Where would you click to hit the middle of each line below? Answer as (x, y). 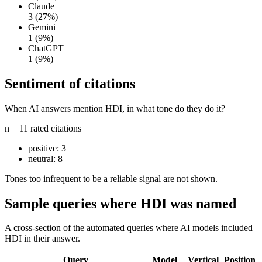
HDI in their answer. (42, 239)
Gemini (42, 27)
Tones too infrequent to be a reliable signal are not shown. (111, 178)
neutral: (43, 158)
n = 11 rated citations (43, 128)
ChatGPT (46, 48)
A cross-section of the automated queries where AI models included (129, 228)
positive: (45, 148)
